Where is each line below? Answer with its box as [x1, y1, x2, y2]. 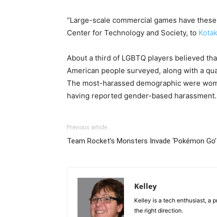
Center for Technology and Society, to [67, 28, 199, 37]
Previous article [67, 124, 107, 131]
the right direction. [134, 206, 183, 214]
